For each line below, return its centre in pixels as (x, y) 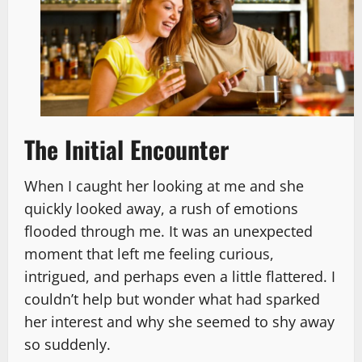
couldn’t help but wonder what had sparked (172, 299)
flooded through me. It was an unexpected (168, 231)
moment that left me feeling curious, (149, 253)
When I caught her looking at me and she (164, 185)
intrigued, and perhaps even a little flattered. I (180, 276)
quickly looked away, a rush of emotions (161, 208)
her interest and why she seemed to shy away (179, 321)
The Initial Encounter (126, 149)
